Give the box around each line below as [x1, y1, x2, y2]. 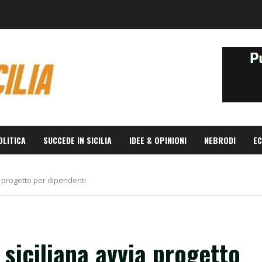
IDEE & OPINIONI [129, 134, 187, 146]
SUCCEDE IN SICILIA [43, 134, 112, 146]
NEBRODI [204, 134, 236, 146]
